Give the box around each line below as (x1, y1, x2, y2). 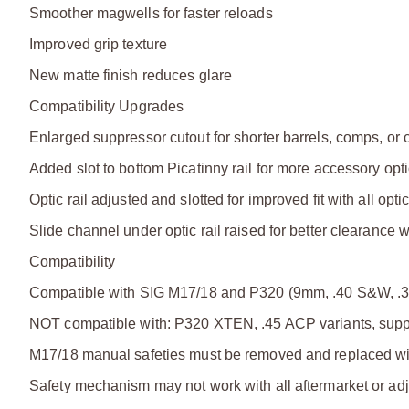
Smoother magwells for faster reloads (29, 5, 273, 21)
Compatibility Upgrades (29, 98, 184, 114)
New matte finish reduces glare (29, 67, 232, 83)
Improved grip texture (29, 36, 168, 52)
